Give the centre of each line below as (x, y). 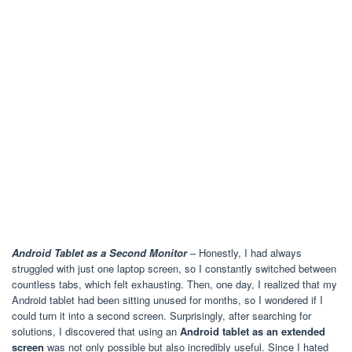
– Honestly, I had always (244, 253)
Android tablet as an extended (253, 332)
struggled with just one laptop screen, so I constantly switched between (174, 269)
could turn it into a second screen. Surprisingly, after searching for (161, 316)
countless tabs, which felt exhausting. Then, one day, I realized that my (174, 284)
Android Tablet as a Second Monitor (99, 253)
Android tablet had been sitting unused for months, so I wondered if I (167, 300)
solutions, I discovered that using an (96, 332)
